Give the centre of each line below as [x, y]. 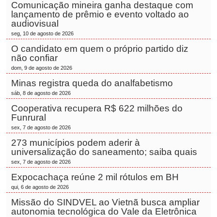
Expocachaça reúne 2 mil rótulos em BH [96, 177]
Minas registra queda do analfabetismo [93, 83]
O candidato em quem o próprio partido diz [100, 49]
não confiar [36, 58]
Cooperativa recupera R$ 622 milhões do [97, 108]
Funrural [30, 117]
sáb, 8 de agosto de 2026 [41, 93]
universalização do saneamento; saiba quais [106, 152]
